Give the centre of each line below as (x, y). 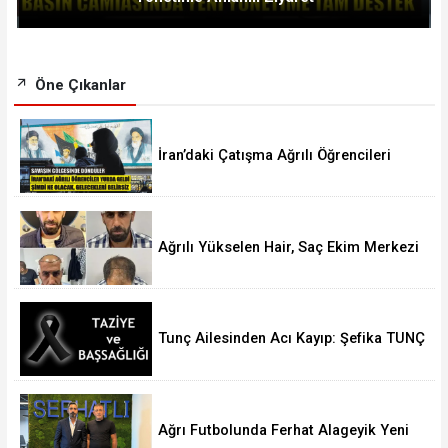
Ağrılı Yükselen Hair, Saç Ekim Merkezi (289, 247)
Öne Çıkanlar (78, 84)
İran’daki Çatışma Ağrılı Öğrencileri (275, 155)
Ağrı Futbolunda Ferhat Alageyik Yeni (284, 430)
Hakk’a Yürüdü (208, 357)
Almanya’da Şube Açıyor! (242, 265)
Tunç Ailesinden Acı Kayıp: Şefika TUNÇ (292, 339)
